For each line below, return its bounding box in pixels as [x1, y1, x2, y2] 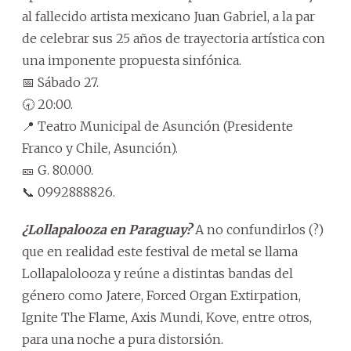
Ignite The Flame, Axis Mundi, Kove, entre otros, [22, 309, 312, 326]
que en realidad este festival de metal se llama [22, 244, 298, 260]
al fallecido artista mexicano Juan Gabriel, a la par [22, 9, 315, 25]
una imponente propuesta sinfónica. [22, 52, 241, 69]
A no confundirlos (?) [192, 222, 324, 238]
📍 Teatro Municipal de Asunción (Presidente [22, 118, 293, 135]
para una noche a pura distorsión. [22, 331, 223, 348]
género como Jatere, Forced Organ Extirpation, [22, 288, 301, 304]
